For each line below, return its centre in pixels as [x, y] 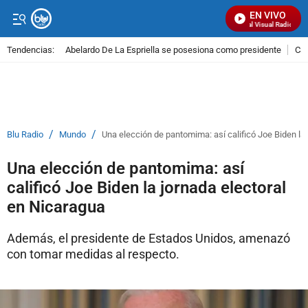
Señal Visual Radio [260, 24]
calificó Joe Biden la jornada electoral [146, 188]
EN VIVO [268, 15]
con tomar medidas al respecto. [93, 254]
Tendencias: [31, 49]
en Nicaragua [56, 207]
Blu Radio [25, 134]
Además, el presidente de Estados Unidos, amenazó [148, 238]
